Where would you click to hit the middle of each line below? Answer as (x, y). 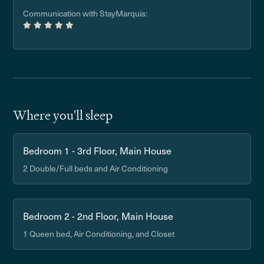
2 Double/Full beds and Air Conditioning (96, 168)
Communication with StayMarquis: (85, 13)
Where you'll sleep (63, 115)
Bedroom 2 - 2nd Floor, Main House (98, 216)
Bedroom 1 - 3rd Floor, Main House (98, 150)
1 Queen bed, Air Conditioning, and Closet (99, 234)
